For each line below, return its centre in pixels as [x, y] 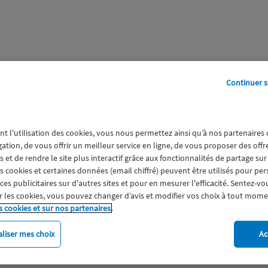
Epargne [125, 248]
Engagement [62, 248]
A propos [124, 86]
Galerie [56, 86]
